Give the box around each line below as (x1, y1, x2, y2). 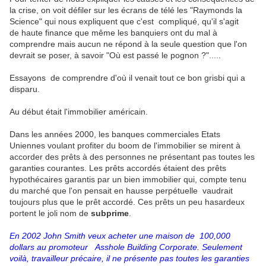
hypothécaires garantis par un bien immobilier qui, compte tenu (9, 175, 246, 184)
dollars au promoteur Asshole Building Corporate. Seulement (9, 242, 242, 252)
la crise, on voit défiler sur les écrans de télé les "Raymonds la (9, 5, 242, 15)
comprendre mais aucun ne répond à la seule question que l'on (9, 39, 247, 49)
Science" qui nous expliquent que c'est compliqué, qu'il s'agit (9, 17, 239, 26)
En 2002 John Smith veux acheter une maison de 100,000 (9, 231, 230, 240)
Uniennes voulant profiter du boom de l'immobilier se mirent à (9, 141, 240, 150)
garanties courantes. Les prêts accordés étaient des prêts (9, 163, 226, 173)
